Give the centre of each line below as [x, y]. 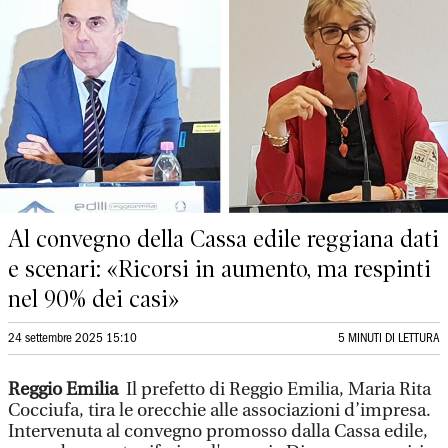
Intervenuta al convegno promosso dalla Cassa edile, [218, 431]
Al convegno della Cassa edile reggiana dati [223, 239]
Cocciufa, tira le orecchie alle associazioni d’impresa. [219, 410]
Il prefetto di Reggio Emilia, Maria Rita [276, 389]
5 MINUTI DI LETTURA [389, 338]
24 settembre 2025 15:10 [72, 338]
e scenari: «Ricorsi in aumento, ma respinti [219, 269]
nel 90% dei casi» [93, 299]
